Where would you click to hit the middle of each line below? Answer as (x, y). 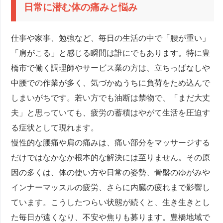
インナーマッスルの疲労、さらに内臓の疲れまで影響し (111, 188)
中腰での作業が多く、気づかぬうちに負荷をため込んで (111, 83)
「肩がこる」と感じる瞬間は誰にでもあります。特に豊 (111, 53)
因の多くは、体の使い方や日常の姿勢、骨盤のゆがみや (111, 173)
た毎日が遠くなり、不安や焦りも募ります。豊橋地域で (111, 218)
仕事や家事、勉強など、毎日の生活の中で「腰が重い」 (111, 38)
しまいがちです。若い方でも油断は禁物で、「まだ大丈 (111, 98)
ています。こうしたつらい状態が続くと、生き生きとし (111, 203)
